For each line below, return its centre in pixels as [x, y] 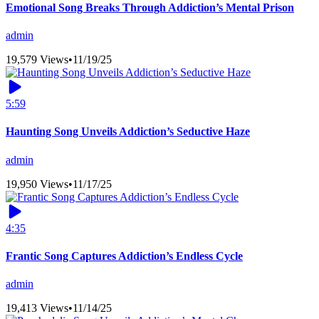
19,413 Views [37, 308]
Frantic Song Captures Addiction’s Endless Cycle [124, 256]
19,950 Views [37, 184]
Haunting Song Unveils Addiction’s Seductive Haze [128, 132]
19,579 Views [37, 60]
